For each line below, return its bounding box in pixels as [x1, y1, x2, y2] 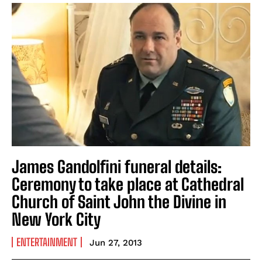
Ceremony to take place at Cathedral [12, 174, 244, 194]
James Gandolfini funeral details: [12, 156, 222, 177]
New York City [12, 209, 101, 229]
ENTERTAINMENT [16, 235, 77, 249]
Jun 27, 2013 [89, 237, 142, 248]
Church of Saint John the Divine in [12, 191, 226, 212]
